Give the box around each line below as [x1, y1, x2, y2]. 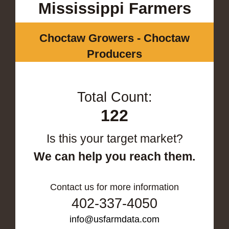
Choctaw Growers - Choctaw [39, 31, 190, 44]
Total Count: [77, 89, 152, 105]
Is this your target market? [46, 131, 183, 145]
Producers [87, 47, 142, 60]
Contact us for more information [50, 181, 179, 192]
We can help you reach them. [34, 149, 195, 163]
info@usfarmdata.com [70, 214, 159, 224]
